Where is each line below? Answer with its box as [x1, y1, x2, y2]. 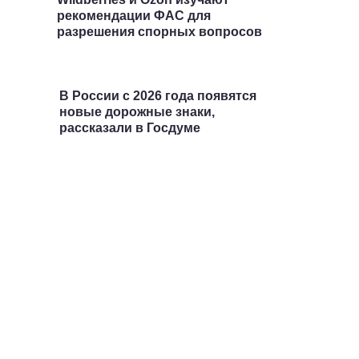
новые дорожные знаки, [58, 105, 215, 119]
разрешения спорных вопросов [56, 25, 262, 38]
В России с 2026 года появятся [58, 89, 256, 103]
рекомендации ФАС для [56, 9, 211, 22]
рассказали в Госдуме [58, 121, 200, 135]
